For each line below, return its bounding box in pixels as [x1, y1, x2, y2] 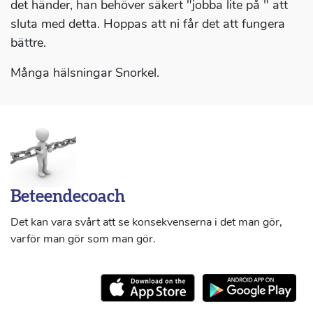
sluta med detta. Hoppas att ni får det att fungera [10, 15, 285, 33]
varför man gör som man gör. [10, 231, 156, 247]
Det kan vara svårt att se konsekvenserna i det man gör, [10, 214, 282, 231]
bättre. [10, 34, 46, 52]
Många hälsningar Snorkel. [10, 64, 159, 82]
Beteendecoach [10, 189, 125, 206]
